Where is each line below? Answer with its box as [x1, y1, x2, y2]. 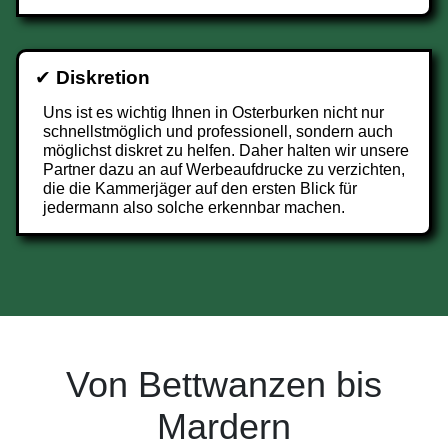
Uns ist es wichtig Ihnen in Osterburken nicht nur [43, 104, 384, 121]
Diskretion [56, 67, 150, 88]
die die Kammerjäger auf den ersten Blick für [43, 180, 357, 197]
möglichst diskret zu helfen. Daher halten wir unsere [43, 142, 409, 159]
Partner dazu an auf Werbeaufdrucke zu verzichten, [43, 161, 405, 178]
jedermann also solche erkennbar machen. [43, 199, 345, 216]
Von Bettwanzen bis [66, 365, 382, 405]
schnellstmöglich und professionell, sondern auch [43, 123, 393, 140]
